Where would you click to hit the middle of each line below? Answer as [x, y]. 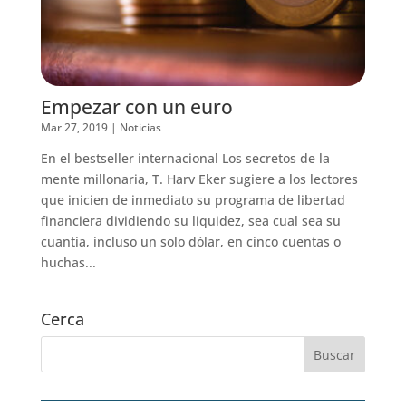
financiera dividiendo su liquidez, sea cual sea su [190, 220]
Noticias [140, 127]
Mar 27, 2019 [74, 127]
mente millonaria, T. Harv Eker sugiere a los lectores [199, 179]
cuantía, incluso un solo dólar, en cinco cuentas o [190, 241]
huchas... [68, 262]
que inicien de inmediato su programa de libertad [193, 199]
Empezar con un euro [136, 106]
